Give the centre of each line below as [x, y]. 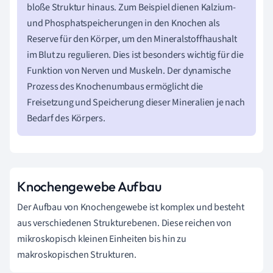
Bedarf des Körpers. [66, 118]
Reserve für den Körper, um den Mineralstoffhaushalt [132, 39]
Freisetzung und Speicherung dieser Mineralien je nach [136, 102]
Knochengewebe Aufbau [89, 186]
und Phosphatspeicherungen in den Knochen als [123, 23]
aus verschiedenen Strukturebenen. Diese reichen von [124, 223]
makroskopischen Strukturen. [77, 255]
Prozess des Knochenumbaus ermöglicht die [115, 87]
